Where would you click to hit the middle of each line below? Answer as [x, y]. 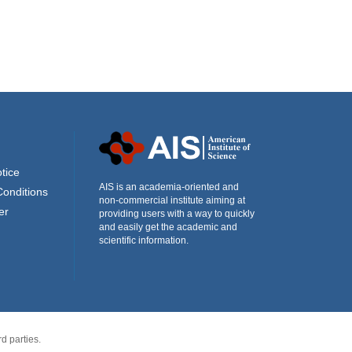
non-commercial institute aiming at [172, 200]
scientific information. [144, 240]
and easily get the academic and [168, 227]
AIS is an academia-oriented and [169, 187]
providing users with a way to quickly [177, 214]
